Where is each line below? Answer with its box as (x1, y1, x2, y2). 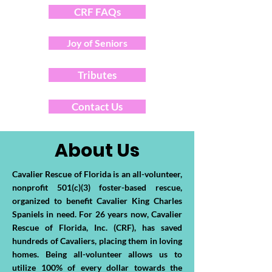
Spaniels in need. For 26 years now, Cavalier (12, 208, 182, 219)
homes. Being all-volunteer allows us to (12, 248, 182, 259)
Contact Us (72, 100, 123, 113)
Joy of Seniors (67, 36, 127, 49)
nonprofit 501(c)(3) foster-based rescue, (12, 182, 182, 192)
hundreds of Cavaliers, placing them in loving (12, 235, 182, 246)
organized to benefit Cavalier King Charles (12, 195, 182, 206)
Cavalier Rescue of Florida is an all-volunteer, (12, 168, 182, 179)
